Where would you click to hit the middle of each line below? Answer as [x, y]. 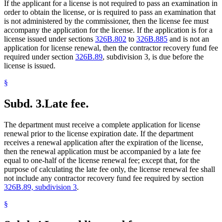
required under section [40, 57]
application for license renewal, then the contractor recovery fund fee [111, 48]
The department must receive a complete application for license [102, 125]
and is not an [188, 39]
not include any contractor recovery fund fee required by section [104, 178]
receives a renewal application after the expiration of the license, [104, 143]
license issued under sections [50, 39]
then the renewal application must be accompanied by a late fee [102, 152]
